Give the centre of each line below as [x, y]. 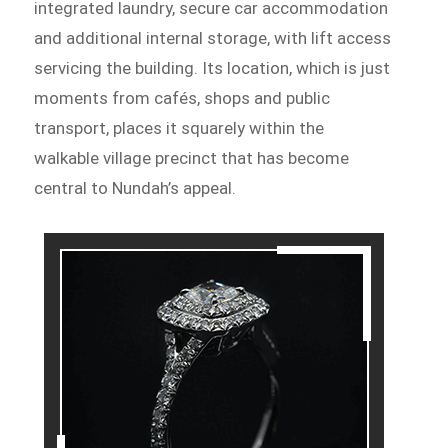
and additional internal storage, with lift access [213, 38]
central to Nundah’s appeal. [135, 188]
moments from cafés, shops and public [182, 98]
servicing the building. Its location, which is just [212, 68]
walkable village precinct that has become [192, 158]
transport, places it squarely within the [179, 128]
